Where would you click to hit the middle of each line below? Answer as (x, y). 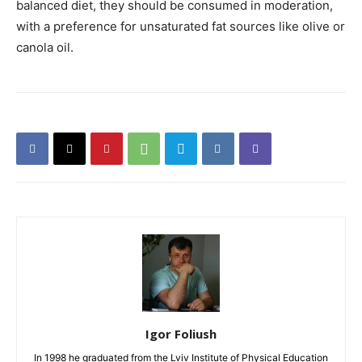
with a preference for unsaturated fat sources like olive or (181, 26)
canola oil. (45, 47)
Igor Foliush (181, 334)
